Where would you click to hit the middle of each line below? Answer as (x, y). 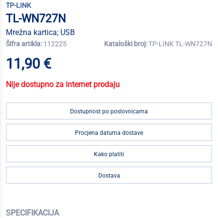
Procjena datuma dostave (109, 133)
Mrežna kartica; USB (40, 32)
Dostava (109, 176)
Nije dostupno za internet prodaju (63, 84)
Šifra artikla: (25, 44)
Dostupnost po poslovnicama (109, 111)
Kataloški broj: (126, 44)
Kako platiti (109, 154)
